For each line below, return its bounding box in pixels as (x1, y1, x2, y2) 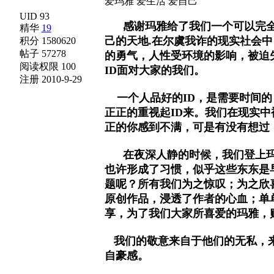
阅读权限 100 (19, 61, 76, 72)
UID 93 (19, 11, 50, 21)
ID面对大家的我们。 (104, 64, 205, 76)
